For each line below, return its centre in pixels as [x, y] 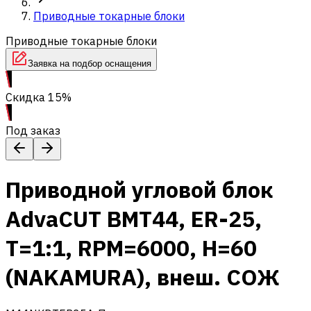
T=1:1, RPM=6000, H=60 [131, 248]
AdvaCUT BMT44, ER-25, [134, 219]
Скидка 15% [39, 97]
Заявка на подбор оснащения [90, 64]
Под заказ [33, 131]
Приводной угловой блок [140, 190]
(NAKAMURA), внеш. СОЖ [143, 277]
